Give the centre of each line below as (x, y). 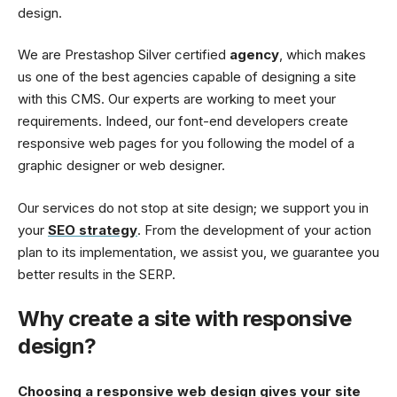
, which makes (323, 55)
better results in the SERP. (97, 274)
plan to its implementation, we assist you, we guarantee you (198, 252)
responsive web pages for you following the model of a (186, 144)
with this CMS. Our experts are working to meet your (177, 99)
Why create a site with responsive (185, 319)
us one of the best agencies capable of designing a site (187, 77)
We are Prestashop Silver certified (124, 55)
